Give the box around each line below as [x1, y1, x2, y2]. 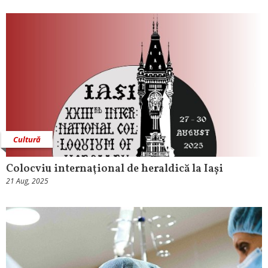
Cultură [13, 134, 41, 145]
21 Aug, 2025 [6, 176, 48, 187]
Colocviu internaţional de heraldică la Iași [6, 162, 223, 177]
